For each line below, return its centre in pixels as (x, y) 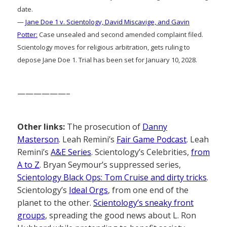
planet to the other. (55, 203)
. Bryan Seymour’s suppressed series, (110, 165)
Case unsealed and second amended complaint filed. (120, 35)
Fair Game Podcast (152, 140)
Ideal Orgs (88, 190)
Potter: (27, 35)
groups (31, 216)
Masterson (38, 140)
